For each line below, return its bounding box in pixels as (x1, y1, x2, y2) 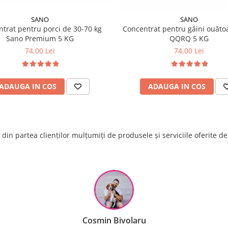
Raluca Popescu (83, 215, 145, 226)
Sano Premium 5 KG (6, 34, 74, 44)
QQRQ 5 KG (169, 34, 209, 44)
